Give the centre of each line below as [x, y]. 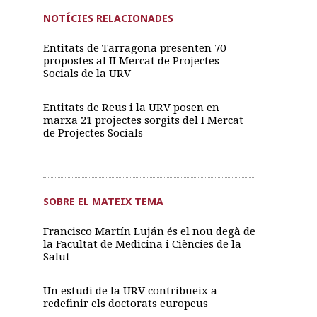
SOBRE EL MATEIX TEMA [103, 202]
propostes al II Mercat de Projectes [131, 60]
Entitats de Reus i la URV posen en [131, 106]
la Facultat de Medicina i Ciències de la [142, 244]
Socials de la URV [87, 73]
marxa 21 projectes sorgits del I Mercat [143, 119]
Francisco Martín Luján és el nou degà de [149, 231]
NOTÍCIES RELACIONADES [108, 18]
